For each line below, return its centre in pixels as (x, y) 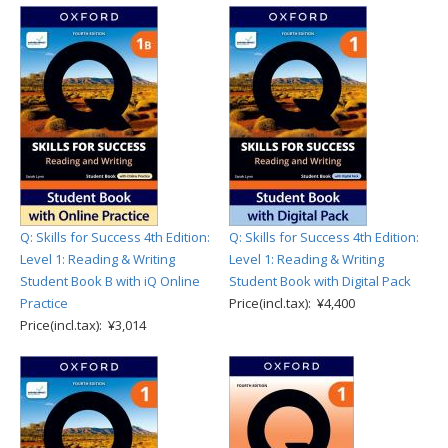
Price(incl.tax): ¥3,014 (83, 325)
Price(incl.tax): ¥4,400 (292, 303)
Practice (44, 303)
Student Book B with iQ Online (110, 281)
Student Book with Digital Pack (320, 281)
